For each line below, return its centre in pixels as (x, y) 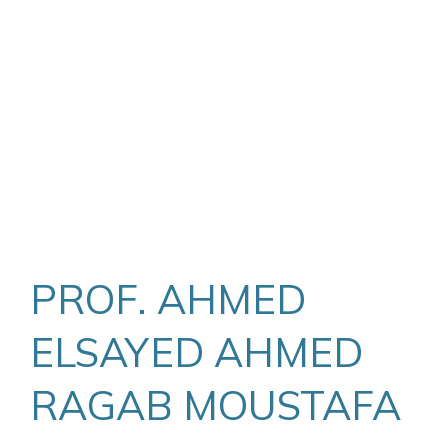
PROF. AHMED (168, 299)
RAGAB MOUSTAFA (215, 405)
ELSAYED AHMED (196, 352)
